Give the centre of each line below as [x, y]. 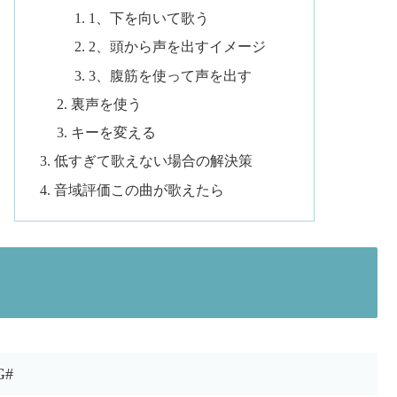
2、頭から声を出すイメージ [177, 47]
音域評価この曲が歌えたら [139, 190]
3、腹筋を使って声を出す [170, 76]
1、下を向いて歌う [148, 19]
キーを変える [114, 133]
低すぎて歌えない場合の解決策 [153, 162]
